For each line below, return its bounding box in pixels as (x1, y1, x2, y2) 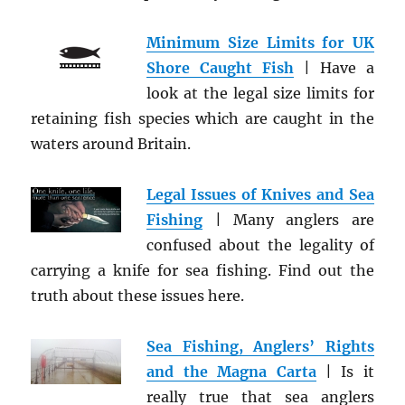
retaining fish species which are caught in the (31, 109, 374, 127)
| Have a (294, 59, 374, 77)
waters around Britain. (31, 135, 192, 153)
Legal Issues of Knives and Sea (146, 185, 374, 203)
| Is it (316, 363, 374, 381)
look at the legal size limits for (146, 84, 374, 102)
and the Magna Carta (146, 363, 316, 381)
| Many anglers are (202, 211, 374, 229)
